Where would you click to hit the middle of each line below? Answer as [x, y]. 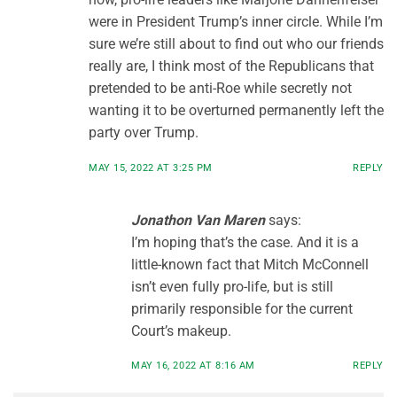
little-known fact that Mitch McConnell [250, 264]
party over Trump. [144, 132]
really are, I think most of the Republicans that [231, 66]
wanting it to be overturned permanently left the [236, 110]
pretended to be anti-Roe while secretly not [220, 88]
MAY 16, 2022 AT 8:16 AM [193, 366]
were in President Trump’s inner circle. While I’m [236, 21]
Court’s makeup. [181, 331]
